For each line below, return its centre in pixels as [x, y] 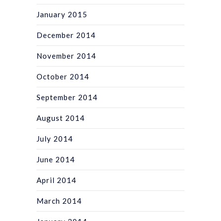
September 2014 [67, 97]
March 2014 [59, 201]
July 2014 [55, 138]
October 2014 [63, 76]
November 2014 [66, 55]
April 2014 [56, 180]
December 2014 [66, 35]
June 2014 [56, 159]
